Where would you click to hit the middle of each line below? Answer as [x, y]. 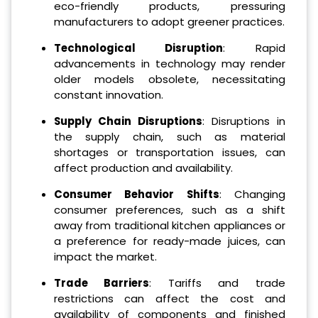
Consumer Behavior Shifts [136, 194]
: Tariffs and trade [218, 283]
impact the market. [105, 256]
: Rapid [254, 48]
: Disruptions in [244, 121]
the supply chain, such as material [169, 137]
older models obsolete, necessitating [169, 79]
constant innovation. [108, 95]
